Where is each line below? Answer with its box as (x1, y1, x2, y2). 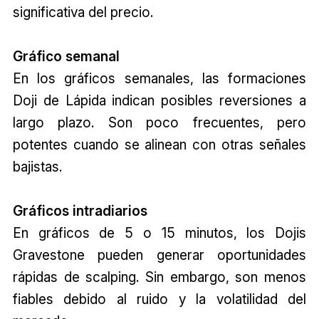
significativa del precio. (12, 3, 153, 21)
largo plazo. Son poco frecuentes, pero (12, 113, 307, 131)
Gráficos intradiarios (12, 202, 147, 219)
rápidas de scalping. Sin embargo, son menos (12, 268, 307, 286)
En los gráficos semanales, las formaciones (12, 69, 307, 87)
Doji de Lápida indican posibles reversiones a (12, 91, 307, 109)
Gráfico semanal (12, 47, 120, 65)
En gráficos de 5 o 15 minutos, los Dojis (12, 224, 307, 241)
